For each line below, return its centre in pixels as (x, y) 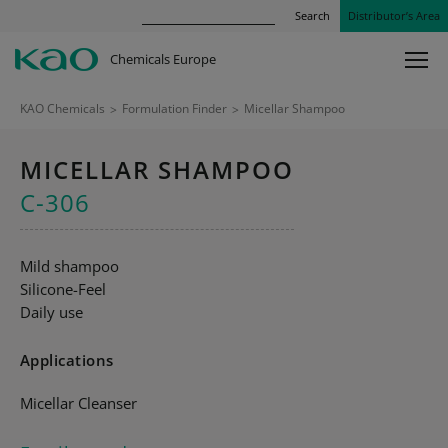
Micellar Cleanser (78, 403)
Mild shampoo (69, 266)
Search (312, 15)
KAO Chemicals (62, 108)
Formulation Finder (174, 108)
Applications (67, 360)
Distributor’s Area (394, 15)
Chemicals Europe (163, 59)
